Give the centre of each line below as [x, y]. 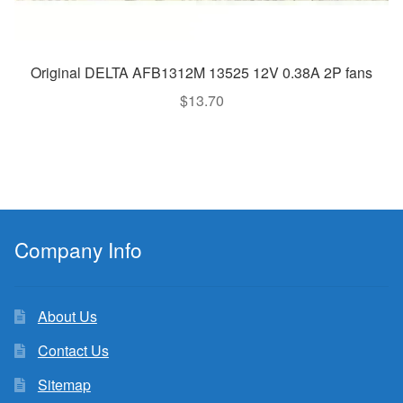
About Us [67, 317]
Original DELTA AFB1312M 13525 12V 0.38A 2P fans [201, 72]
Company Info [78, 250]
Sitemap [64, 385]
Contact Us [73, 351]
